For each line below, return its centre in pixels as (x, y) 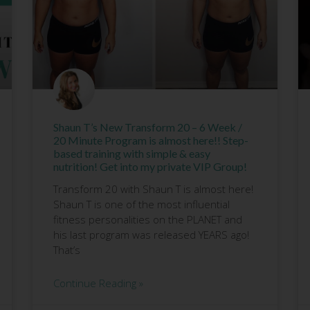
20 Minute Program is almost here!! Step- (151, 140)
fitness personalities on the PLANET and (148, 219)
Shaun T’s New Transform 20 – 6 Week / (148, 127)
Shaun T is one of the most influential (142, 204)
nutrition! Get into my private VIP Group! (151, 166)
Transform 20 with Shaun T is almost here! (154, 189)
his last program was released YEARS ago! (152, 234)
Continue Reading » (99, 283)
